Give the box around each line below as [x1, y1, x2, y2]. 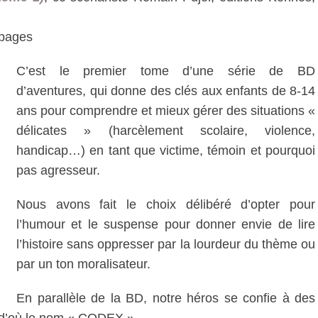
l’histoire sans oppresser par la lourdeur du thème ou [16, 237, 315, 251]
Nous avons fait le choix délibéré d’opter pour [16, 197, 315, 212]
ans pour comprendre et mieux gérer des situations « [16, 104, 315, 118]
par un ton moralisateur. [16, 257, 150, 271]
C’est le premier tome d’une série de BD [16, 64, 315, 78]
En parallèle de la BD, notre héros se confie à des [16, 291, 315, 305]
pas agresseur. [16, 163, 100, 177]
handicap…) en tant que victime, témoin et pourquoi [16, 143, 315, 158]
